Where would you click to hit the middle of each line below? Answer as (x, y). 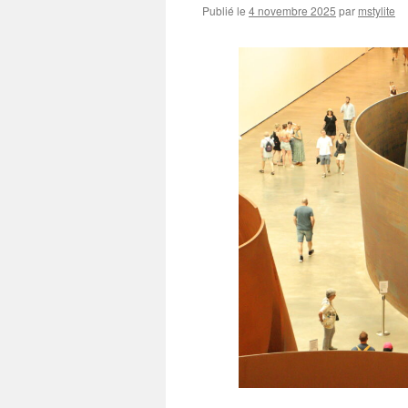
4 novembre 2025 (292, 10)
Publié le (224, 10)
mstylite (377, 10)
